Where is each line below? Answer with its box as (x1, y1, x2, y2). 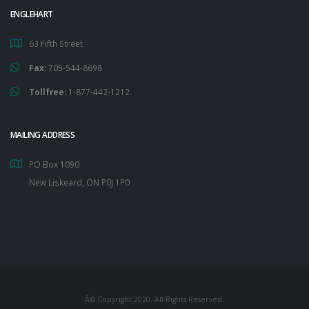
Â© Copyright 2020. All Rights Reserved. (85, 295, 224, 304)
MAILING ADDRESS (10, 129, 75, 140)
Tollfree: (29, 86, 66, 97)
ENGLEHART (10, 8, 53, 19)
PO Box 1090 (29, 159, 79, 170)
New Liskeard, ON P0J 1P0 (29, 177, 130, 188)
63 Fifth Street (29, 38, 83, 49)
